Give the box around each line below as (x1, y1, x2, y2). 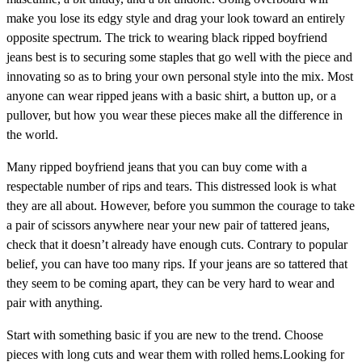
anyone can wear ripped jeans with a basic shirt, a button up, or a (6, 88, 336, 103)
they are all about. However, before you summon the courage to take (6, 198, 355, 213)
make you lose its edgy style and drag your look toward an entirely (6, 11, 345, 25)
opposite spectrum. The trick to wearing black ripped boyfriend (6, 30, 327, 44)
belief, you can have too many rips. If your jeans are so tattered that (6, 256, 347, 271)
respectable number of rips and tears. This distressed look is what (6, 179, 336, 193)
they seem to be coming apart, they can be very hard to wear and (6, 276, 335, 290)
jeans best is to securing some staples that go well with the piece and (6, 49, 352, 64)
